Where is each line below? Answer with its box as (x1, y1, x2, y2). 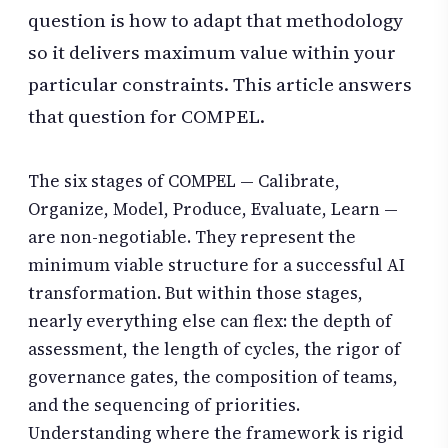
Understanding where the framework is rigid (28, 421, 403, 446)
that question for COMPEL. (28, 103, 265, 130)
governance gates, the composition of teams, (28, 365, 398, 390)
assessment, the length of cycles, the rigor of (28, 337, 401, 362)
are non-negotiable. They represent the (28, 225, 356, 250)
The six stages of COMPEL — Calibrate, (28, 169, 340, 194)
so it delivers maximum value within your (28, 39, 396, 66)
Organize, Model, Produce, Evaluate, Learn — (28, 197, 398, 222)
